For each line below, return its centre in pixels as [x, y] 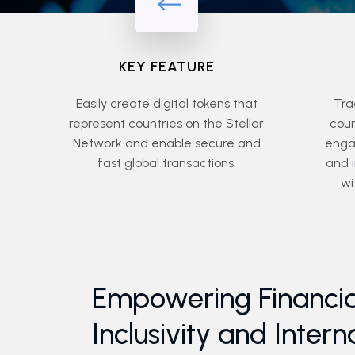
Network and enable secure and [166, 143]
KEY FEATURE [166, 67]
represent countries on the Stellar [166, 123]
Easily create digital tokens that [166, 103]
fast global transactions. [166, 163]
